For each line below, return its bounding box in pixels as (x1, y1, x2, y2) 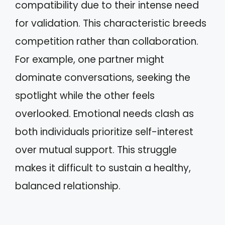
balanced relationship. (15, 179, 121, 193)
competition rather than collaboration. (15, 35, 198, 48)
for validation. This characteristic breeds (15, 17, 206, 30)
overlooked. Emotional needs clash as (15, 107, 194, 121)
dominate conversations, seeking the (15, 71, 190, 84)
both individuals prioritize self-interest (15, 125, 193, 139)
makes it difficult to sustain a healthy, (15, 161, 191, 175)
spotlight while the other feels (15, 89, 155, 102)
